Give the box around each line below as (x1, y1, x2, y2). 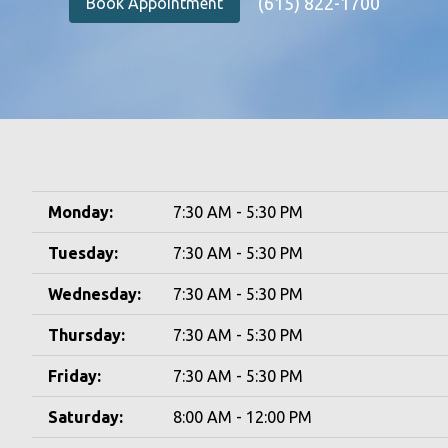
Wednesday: (48, 285, 141, 303)
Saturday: (48, 408, 123, 426)
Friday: (48, 367, 101, 385)
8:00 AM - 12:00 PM (173, 408, 312, 426)
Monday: (48, 203, 113, 221)
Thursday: (48, 326, 125, 344)
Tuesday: (48, 244, 118, 262)
